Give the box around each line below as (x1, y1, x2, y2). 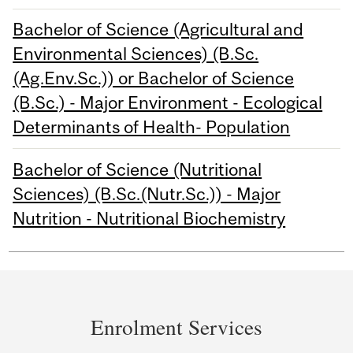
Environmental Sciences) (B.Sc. (13, 43, 259, 65)
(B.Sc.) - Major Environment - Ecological (13, 92, 323, 113)
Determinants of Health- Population (13, 117, 291, 138)
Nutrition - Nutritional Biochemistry (13, 207, 286, 229)
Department (13, 273, 154, 303)
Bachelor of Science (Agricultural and (13, 19, 304, 40)
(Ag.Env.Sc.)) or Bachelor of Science (13, 68, 295, 89)
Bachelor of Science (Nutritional (13, 158, 262, 180)
